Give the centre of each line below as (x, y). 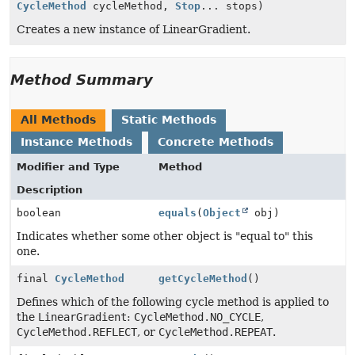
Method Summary (82, 80)
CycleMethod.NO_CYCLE (197, 317)
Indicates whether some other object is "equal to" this (165, 236)
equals (178, 213)
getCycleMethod (203, 279)
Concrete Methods (216, 142)
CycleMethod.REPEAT (216, 332)
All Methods (58, 120)
